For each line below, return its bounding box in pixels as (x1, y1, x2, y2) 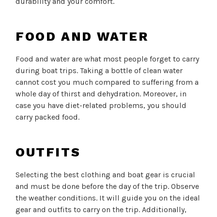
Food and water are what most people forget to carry (15, 54, 199, 64)
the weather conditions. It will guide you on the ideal (15, 193, 200, 203)
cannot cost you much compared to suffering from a (15, 77, 199, 87)
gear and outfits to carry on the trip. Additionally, (15, 205, 186, 215)
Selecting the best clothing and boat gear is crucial (15, 170, 195, 180)
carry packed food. (15, 112, 79, 122)
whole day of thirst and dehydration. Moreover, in (15, 89, 186, 99)
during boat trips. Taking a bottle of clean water (15, 66, 183, 76)
